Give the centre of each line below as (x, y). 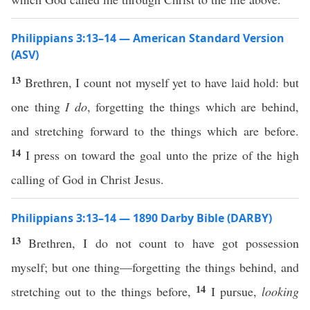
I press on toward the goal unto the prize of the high (162, 155)
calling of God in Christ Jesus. (88, 179)
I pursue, (236, 291)
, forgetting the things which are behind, (193, 107)
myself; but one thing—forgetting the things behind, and (155, 267)
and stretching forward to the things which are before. (155, 131)
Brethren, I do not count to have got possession (164, 243)
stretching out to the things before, (104, 291)
